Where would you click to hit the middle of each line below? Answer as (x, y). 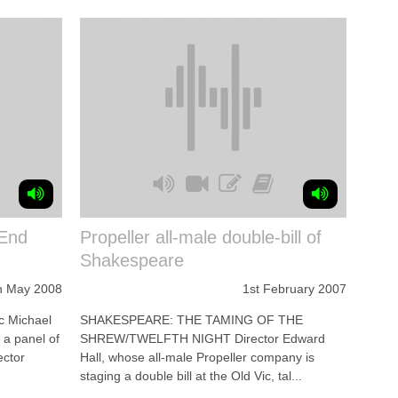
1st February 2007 (295, 289)
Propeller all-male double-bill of (201, 237)
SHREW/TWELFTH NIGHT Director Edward (203, 338)
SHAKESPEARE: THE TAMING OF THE (191, 320)
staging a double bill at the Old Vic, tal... (191, 376)
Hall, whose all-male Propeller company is (197, 357)
